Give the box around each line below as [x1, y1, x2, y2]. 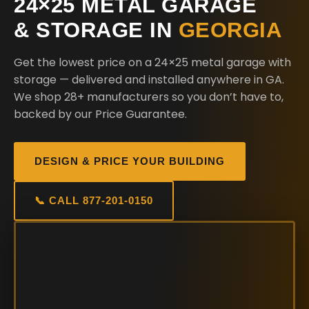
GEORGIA [178, 18, 281, 42]
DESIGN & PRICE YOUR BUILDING [34, 155, 225, 167]
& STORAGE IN [14, 18, 179, 42]
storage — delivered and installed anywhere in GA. [14, 72, 284, 88]
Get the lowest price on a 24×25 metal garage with [14, 54, 291, 70]
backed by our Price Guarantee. [14, 106, 187, 122]
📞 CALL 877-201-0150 [34, 195, 153, 206]
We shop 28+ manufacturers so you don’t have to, [14, 89, 283, 105]
